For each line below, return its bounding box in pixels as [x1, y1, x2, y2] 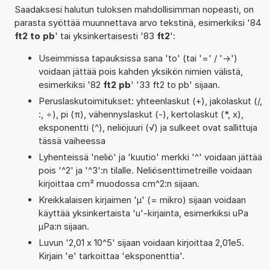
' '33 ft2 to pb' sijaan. [130, 78, 220, 90]
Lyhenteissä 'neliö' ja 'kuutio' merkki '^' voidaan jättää [38, 151, 262, 163]
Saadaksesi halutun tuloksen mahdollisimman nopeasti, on [14, 3, 254, 15]
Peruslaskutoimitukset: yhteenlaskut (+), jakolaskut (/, [38, 95, 262, 107]
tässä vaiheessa [38, 134, 105, 146]
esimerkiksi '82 [38, 78, 103, 90]
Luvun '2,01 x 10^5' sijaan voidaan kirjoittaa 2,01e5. [38, 236, 244, 248]
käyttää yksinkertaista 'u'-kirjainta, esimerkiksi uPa [38, 207, 248, 219]
